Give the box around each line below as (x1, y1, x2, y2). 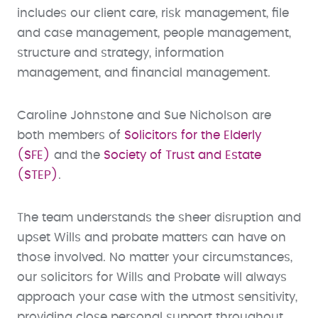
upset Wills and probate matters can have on (17, 231, 286, 243)
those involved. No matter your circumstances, (17, 251, 292, 263)
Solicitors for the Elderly (124, 129, 261, 141)
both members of (17, 129, 124, 141)
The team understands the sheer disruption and (17, 212, 301, 224)
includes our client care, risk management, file (17, 7, 289, 19)
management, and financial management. (17, 67, 270, 79)
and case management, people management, (17, 27, 291, 39)
